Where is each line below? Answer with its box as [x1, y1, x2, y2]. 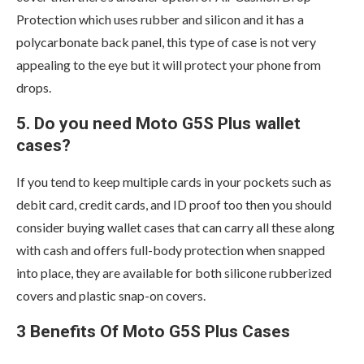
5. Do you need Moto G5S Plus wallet [16, 114, 301, 134]
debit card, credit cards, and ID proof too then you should [16, 197, 331, 213]
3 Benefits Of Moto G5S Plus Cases [16, 322, 290, 342]
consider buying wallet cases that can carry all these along [16, 219, 335, 236]
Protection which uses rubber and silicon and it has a [16, 11, 304, 28]
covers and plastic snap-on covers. [16, 288, 206, 304]
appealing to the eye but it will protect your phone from [16, 57, 321, 73]
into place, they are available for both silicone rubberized [16, 265, 331, 281]
